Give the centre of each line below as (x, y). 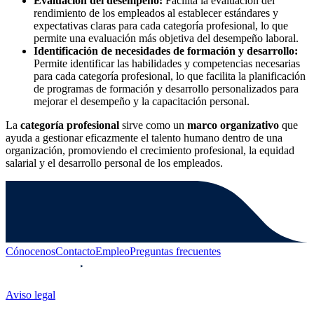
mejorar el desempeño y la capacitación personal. (142, 101)
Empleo (112, 251)
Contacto (75, 251)
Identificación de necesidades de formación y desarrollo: (166, 50)
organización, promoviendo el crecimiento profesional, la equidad (150, 150)
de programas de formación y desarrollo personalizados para (166, 88)
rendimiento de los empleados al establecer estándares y (156, 13)
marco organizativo (233, 125)
